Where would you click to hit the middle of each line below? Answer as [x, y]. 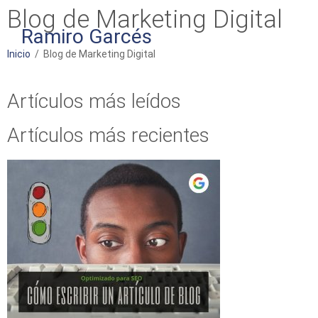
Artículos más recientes [108, 136]
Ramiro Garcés [87, 37]
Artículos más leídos [94, 102]
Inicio [19, 54]
